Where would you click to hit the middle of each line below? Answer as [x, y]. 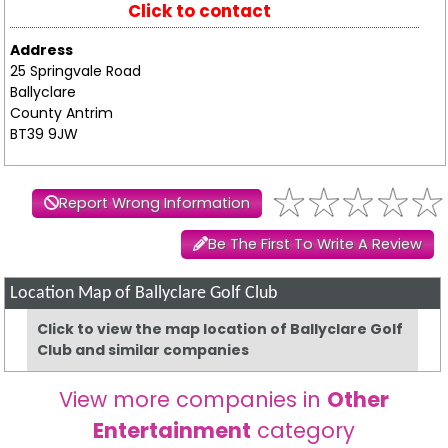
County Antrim [61, 112]
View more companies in [192, 399]
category [302, 430]
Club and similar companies [143, 349]
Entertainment [171, 430]
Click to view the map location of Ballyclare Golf [220, 328]
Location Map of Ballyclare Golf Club [144, 293]
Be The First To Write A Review [314, 243]
